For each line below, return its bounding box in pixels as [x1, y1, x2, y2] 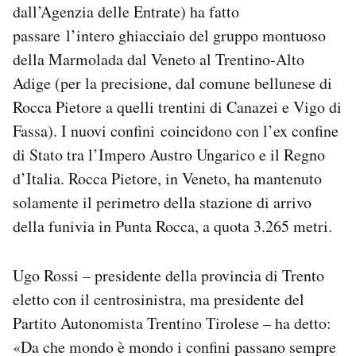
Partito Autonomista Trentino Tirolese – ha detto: [13, 312, 331, 335]
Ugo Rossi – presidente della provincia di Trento [13, 265, 324, 287]
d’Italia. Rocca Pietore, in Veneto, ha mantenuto [13, 168, 322, 190]
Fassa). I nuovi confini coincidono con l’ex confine [13, 120, 339, 142]
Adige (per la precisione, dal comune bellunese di [13, 72, 332, 95]
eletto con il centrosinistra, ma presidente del [13, 288, 304, 311]
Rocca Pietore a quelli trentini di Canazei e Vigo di [13, 96, 342, 118]
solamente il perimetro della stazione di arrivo [13, 192, 311, 214]
